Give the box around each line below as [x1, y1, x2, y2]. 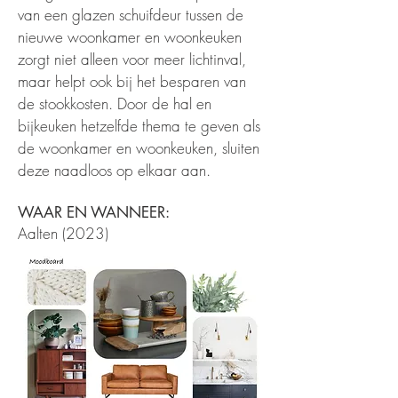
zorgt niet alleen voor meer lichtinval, [18, 49, 246, 69]
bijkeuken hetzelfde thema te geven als [18, 115, 260, 136]
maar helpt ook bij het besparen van [18, 71, 246, 92]
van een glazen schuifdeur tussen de [18, 4, 243, 25]
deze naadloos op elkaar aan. [18, 160, 215, 180]
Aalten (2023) [18, 223, 108, 243]
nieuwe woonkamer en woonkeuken [18, 27, 242, 47]
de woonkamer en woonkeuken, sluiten [18, 138, 259, 158]
